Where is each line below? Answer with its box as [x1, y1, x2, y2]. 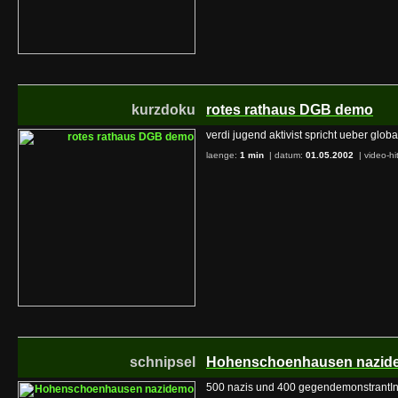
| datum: [267, 150, 306, 160]
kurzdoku [131, 102, 195, 117]
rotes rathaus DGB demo [206, 102, 373, 117]
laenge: [206, 150, 240, 160]
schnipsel [130, 354, 195, 370]
